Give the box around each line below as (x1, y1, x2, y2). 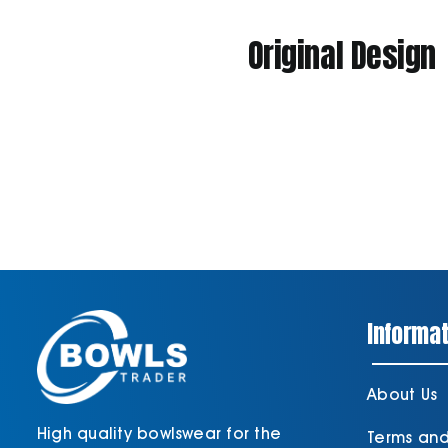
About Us (367, 385, 438, 405)
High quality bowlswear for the (36, 424, 282, 444)
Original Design (247, 31, 436, 81)
